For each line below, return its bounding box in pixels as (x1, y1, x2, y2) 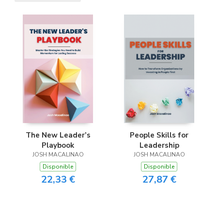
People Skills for (130, 130, 188, 140)
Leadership (139, 140, 179, 150)
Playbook (42, 140, 74, 150)
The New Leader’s (25, 130, 91, 140)
